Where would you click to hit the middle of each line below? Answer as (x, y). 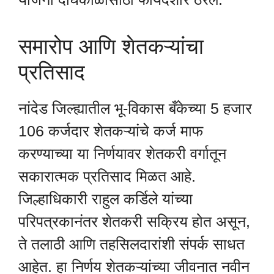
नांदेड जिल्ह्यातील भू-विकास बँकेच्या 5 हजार (135, 109)
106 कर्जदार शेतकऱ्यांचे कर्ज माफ (111, 131)
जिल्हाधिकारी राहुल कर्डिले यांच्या (106, 199)
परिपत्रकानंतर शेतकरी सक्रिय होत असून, (134, 222)
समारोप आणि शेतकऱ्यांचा (111, 46)
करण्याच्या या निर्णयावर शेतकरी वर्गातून (122, 154)
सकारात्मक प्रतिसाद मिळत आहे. (107, 176)
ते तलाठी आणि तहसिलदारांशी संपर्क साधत (131, 244)
